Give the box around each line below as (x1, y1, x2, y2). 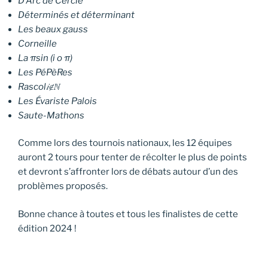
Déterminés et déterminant (18, 9, 135, 20)
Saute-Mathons (18, 109, 84, 121)
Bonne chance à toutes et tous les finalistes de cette (18, 208, 238, 220)
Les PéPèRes (18, 66, 72, 78)
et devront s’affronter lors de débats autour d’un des (18, 166, 238, 178)
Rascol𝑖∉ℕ (18, 81, 60, 92)
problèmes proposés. (18, 181, 108, 192)
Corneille (18, 38, 57, 49)
